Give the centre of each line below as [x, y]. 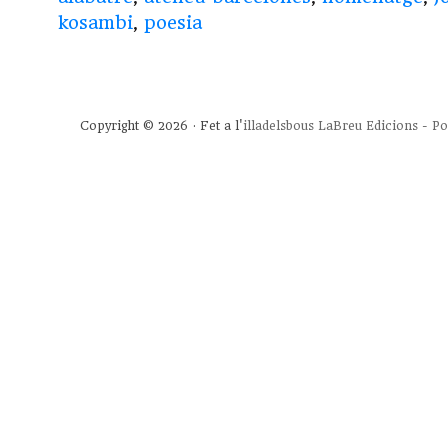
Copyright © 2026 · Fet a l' [161, 126]
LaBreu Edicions [368, 126]
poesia [173, 23]
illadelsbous [278, 126]
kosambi [95, 23]
